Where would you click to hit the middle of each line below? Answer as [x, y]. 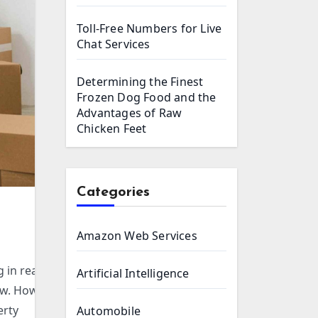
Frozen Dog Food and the [147, 97]
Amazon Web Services [137, 236]
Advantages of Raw [130, 113]
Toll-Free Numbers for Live [149, 28]
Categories [113, 192]
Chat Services [114, 44]
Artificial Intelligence [133, 273]
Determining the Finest [140, 82]
